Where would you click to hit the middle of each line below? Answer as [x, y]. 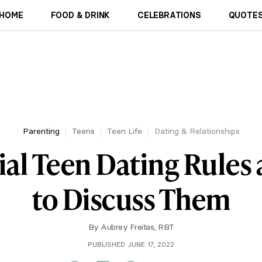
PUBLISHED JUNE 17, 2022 [131, 244]
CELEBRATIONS [169, 15]
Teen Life [124, 131]
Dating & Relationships [197, 131]
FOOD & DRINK [80, 15]
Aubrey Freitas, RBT [137, 227]
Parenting [41, 131]
